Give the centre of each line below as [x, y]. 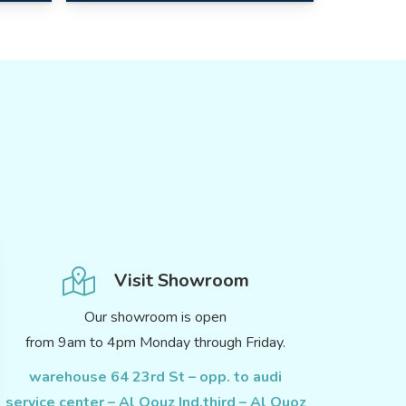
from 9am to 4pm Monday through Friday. [156, 343]
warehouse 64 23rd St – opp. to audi [156, 377]
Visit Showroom [181, 281]
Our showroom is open [156, 318]
